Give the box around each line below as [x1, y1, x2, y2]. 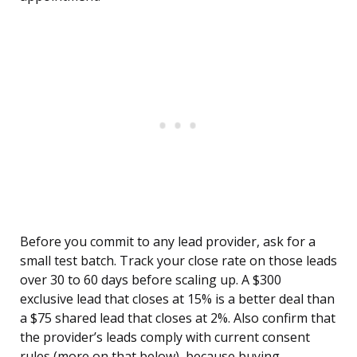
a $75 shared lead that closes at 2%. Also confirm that [20, 309, 335, 328]
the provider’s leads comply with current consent [20, 328, 310, 347]
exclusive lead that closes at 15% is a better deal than [20, 290, 335, 308]
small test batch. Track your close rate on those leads [20, 252, 337, 270]
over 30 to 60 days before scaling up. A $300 [20, 271, 281, 289]
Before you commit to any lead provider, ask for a [20, 233, 316, 251]
